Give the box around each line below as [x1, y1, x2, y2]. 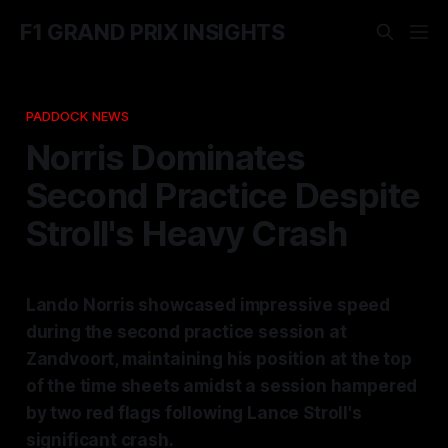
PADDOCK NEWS [25, 107, 130, 124]
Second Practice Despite [25, 173, 421, 216]
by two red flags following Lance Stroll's [25, 402, 362, 423]
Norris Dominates [25, 135, 306, 178]
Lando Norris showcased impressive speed [25, 294, 391, 315]
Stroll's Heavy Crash [25, 211, 348, 254]
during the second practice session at [25, 321, 347, 342]
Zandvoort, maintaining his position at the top [25, 348, 412, 369]
